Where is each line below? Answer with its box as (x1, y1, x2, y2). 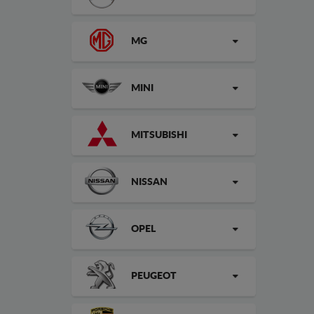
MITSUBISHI (131, 130, 187, 140)
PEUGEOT (131, 271, 177, 281)
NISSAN (131, 177, 168, 187)
